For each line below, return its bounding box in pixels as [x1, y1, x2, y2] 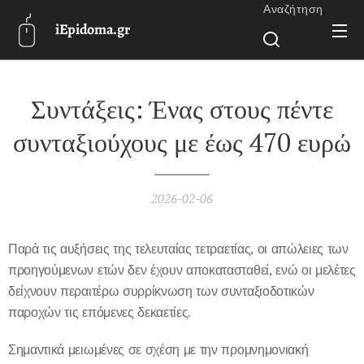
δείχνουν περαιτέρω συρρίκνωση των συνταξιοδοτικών [8, 283, 314, 299]
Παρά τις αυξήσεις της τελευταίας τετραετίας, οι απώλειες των [8, 240, 349, 257]
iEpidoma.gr [55, 19, 130, 39]
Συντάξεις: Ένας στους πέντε [31, 92, 333, 126]
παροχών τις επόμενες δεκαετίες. [8, 304, 192, 320]
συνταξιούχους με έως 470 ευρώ [13, 125, 351, 159]
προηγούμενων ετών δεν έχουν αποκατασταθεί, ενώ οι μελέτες [8, 262, 356, 278]
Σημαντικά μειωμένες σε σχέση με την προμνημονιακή [8, 341, 309, 357]
